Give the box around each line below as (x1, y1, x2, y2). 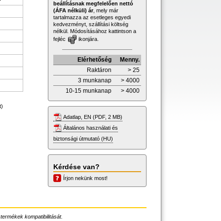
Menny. (120, 56, 140, 63)
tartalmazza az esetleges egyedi (53, 14, 131, 20)
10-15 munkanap (66, 87, 111, 94)
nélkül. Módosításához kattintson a (53, 28, 136, 34)
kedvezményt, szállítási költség (53, 21, 128, 27)
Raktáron (87, 66, 111, 74)
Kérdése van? (53, 162, 100, 171)
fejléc (53, 36, 67, 42)
